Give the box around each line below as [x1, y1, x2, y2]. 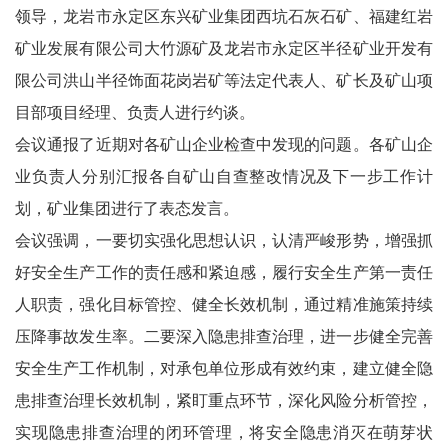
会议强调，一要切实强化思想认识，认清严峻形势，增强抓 [15, 231, 433, 249]
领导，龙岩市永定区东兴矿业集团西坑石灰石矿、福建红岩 [15, 7, 433, 25]
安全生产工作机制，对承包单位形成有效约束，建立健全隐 [15, 359, 433, 377]
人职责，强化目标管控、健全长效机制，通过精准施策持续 [15, 295, 433, 313]
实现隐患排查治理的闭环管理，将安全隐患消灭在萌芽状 [15, 423, 433, 441]
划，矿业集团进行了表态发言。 [15, 199, 276, 217]
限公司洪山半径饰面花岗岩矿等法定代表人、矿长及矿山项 [15, 71, 433, 89]
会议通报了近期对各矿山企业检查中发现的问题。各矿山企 [15, 135, 433, 153]
